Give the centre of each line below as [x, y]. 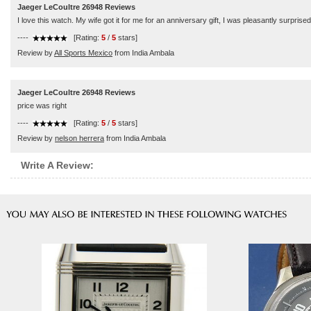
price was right [42, 106]
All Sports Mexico [83, 53]
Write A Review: [57, 165]
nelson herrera [79, 138]
